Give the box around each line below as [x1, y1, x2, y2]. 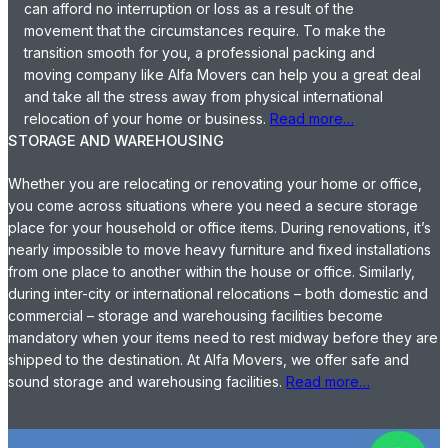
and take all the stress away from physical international [24, 88, 383, 106]
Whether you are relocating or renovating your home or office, [8, 175, 422, 193]
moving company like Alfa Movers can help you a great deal [24, 66, 421, 84]
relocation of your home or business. [24, 110, 270, 128]
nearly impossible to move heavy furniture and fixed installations [8, 241, 431, 259]
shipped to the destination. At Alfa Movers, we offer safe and [8, 351, 409, 369]
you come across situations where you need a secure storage [8, 197, 418, 215]
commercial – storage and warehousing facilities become [8, 307, 383, 325]
